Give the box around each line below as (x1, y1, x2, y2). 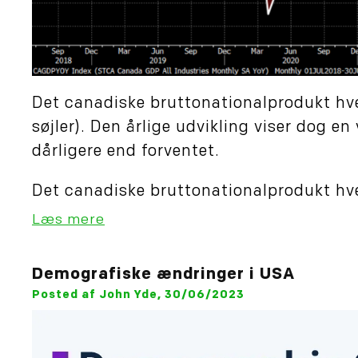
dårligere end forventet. (32, 144, 220, 161)
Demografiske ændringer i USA (32, 267, 295, 284)
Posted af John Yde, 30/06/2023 (32, 289, 245, 302)
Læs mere (32, 213, 105, 228)
